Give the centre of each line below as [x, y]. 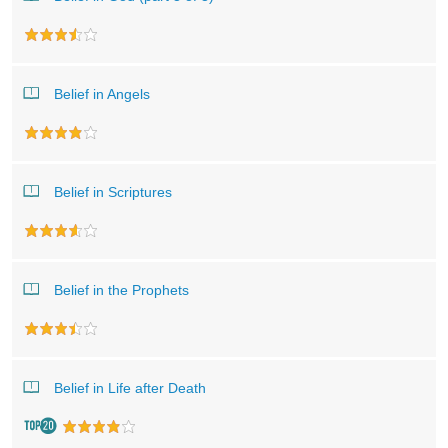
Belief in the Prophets [121, 290]
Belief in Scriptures [113, 192]
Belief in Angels [102, 94]
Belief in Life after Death [130, 388]
